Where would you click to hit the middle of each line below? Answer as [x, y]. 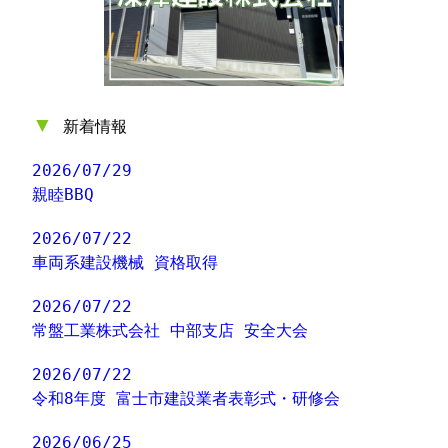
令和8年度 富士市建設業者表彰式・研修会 [186, 399]
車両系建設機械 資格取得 [125, 263]
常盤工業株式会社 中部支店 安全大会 [170, 331]
